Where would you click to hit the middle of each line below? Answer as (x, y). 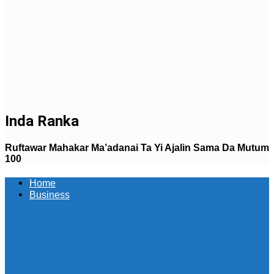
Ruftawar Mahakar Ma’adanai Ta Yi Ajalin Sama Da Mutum (137, 148)
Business (50, 195)
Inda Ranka (42, 121)
